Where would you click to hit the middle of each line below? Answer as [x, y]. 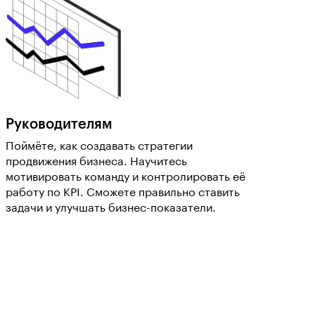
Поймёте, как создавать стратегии [99, 146]
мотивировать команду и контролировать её [126, 177]
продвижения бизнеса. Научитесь [96, 162]
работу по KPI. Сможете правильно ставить [123, 193]
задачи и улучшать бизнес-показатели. [111, 208]
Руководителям [59, 124]
